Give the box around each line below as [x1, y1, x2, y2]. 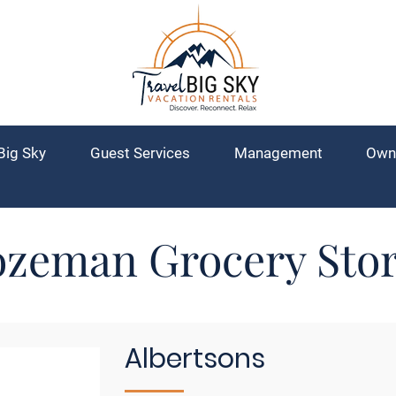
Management [234, 144, 323, 162]
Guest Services [90, 144, 190, 162]
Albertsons [125, 340, 265, 377]
